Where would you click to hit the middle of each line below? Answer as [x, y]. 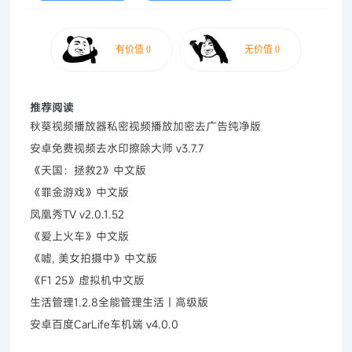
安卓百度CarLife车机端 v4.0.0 [104, 324]
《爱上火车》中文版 [80, 236]
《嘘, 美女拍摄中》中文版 [94, 258]
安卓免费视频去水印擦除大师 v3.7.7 [117, 148]
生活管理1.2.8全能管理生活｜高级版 [119, 302]
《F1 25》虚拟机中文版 [88, 280]
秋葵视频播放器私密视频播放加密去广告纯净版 [146, 126]
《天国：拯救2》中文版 [88, 170]
